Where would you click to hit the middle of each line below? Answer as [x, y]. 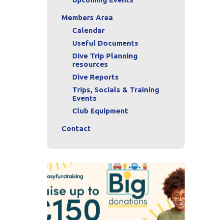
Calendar [88, 30]
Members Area [87, 17]
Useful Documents [105, 43]
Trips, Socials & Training [116, 89]
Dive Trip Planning [105, 55]
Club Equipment [100, 110]
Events [84, 98]
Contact [76, 128]
